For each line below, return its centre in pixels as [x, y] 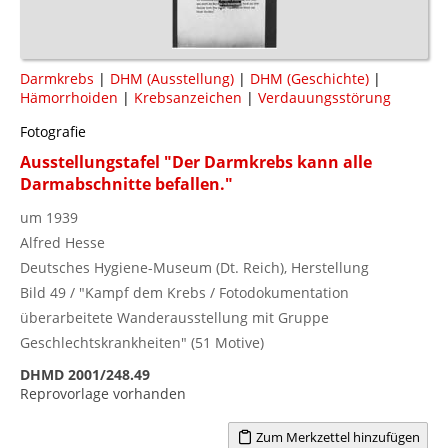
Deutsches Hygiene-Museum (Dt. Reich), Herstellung [194, 267]
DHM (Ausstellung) [172, 78]
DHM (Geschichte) [309, 78]
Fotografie [53, 131]
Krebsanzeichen [188, 97]
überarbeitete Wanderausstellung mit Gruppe [174, 317]
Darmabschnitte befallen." [126, 183]
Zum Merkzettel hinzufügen [336, 436]
